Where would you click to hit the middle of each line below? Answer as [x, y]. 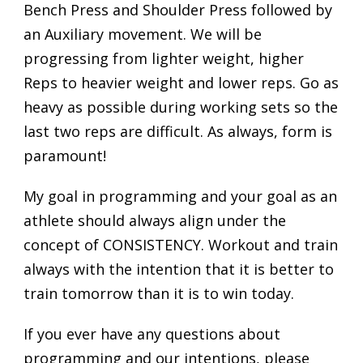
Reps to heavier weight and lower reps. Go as [181, 83]
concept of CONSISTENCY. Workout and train [181, 245]
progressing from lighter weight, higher [164, 58]
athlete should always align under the [155, 220]
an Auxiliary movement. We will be [143, 34]
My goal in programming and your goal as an [180, 196]
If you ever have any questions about [152, 334]
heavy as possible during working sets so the [181, 107]
